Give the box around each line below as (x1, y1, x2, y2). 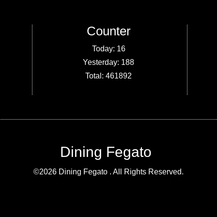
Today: (92, 45, 117, 53)
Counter (86, 24, 131, 39)
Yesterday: (83, 58, 122, 67)
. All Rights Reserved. (109, 168, 184, 176)
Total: (85, 72, 106, 80)
